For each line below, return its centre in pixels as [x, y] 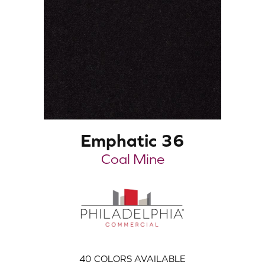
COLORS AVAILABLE [140, 258]
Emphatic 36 [132, 140]
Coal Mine [132, 159]
